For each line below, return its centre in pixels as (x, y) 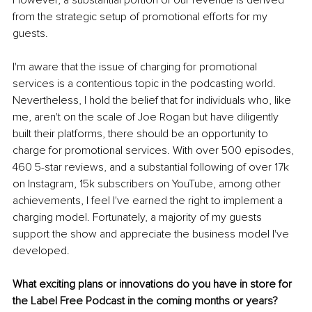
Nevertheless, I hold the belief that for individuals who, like (153, 100)
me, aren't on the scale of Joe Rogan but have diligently (147, 117)
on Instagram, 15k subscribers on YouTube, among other (148, 184)
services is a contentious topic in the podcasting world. (146, 83)
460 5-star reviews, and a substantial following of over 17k (152, 167)
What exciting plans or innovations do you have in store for (154, 284)
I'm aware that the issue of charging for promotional (136, 67)
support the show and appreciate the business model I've (152, 234)
